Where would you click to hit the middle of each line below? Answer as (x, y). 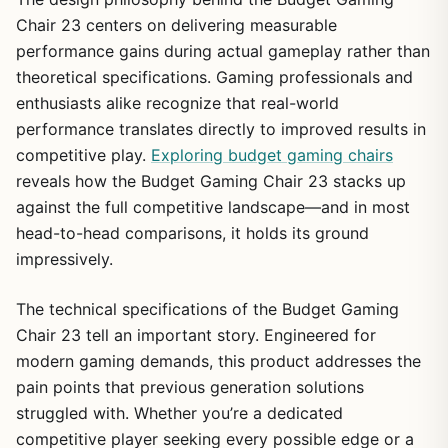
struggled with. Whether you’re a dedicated (179, 412)
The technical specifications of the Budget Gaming (207, 308)
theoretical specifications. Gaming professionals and (214, 76)
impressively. (64, 258)
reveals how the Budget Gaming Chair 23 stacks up (211, 180)
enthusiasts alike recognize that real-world (177, 102)
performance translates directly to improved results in (221, 128)
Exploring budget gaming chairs (272, 154)
